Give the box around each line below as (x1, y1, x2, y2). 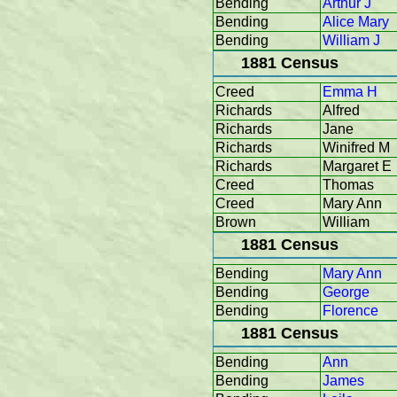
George (323, 284, 370, 300)
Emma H (323, 84, 378, 100)
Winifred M (323, 140, 390, 156)
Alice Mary (323, 14, 389, 30)
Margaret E (323, 159, 392, 175)
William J (323, 33, 380, 49)
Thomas (323, 177, 374, 193)
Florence (323, 303, 378, 319)
